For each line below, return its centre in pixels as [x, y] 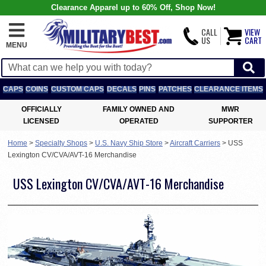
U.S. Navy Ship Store [129, 143]
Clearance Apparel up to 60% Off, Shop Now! [133, 7]
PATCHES [175, 89]
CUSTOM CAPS [77, 89]
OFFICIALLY [41, 109]
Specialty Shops [61, 143]
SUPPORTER [230, 121]
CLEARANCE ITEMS [229, 89]
